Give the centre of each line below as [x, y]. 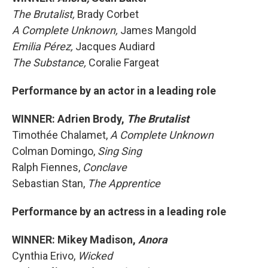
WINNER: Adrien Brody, [69, 119]
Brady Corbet [108, 14]
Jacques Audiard [115, 46]
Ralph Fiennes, [47, 167]
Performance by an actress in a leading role [119, 211]
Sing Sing [120, 151]
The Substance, [50, 63]
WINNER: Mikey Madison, [75, 240]
